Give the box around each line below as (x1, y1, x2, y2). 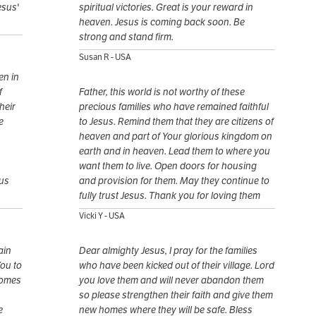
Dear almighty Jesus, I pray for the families (79, 244, 257, 257)
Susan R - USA (79, 51, 131, 63)
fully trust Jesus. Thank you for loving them (79, 189, 260, 202)
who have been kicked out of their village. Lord (79, 259, 274, 272)
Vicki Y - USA (79, 210, 125, 221)
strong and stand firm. (79, 30, 174, 44)
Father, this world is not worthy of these (79, 85, 245, 99)
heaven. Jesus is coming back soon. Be (79, 16, 245, 29)
